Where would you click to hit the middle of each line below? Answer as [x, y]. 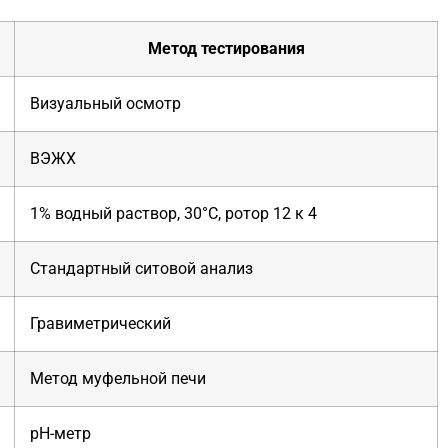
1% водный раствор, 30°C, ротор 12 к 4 [173, 213]
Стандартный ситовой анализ [141, 268]
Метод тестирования [226, 48]
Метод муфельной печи [118, 378]
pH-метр [60, 433]
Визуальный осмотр [105, 103]
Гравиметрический [100, 323]
